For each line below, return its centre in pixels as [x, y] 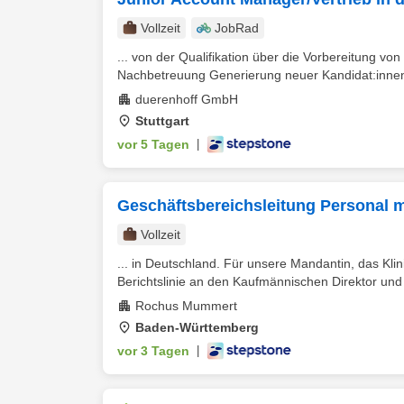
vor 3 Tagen [153, 351]
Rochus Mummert [186, 306]
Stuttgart [162, 121]
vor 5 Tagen [153, 144]
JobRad [237, 28]
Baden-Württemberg [197, 327]
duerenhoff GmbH [187, 99]
